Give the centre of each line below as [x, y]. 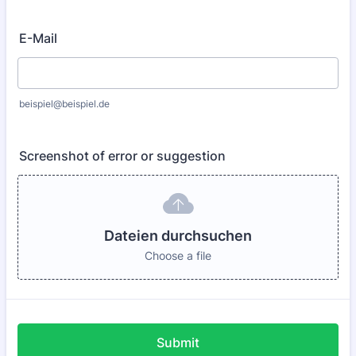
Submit [178, 342]
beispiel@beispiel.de [64, 104]
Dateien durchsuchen [178, 236]
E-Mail [38, 38]
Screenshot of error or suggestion [122, 156]
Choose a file [178, 255]
